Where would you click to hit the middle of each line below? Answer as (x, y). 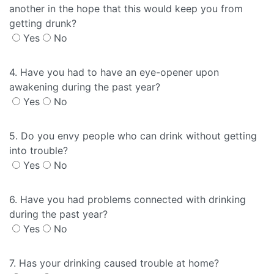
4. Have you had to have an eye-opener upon (114, 72)
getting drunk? (43, 23)
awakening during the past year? (85, 87)
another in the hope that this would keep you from (126, 9)
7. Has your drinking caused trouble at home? (114, 263)
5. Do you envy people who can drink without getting (133, 136)
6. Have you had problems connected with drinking (128, 199)
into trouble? (39, 150)
